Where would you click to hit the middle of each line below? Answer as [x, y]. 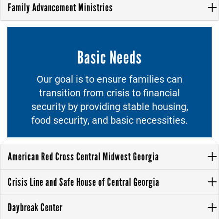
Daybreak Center [35, 207]
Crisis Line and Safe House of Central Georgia [84, 182]
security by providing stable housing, [109, 106]
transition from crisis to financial [109, 92]
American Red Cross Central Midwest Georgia [83, 156]
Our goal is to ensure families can [109, 78]
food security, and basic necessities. [109, 120]
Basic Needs [109, 57]
